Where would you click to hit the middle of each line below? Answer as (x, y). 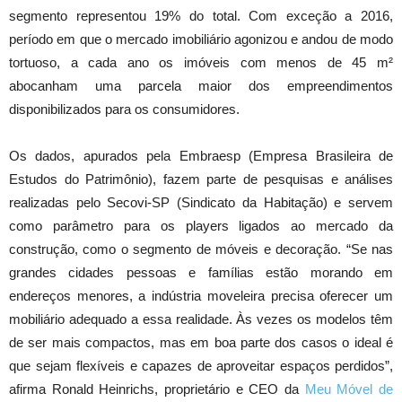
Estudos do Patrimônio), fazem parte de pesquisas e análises (201, 179)
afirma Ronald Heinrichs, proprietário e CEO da (157, 389)
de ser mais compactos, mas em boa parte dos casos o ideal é (201, 343)
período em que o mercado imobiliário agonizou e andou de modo (201, 39)
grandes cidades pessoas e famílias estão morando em (201, 273)
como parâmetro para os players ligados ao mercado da (201, 226)
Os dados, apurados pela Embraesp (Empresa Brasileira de (201, 156)
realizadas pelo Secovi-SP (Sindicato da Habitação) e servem (201, 203)
